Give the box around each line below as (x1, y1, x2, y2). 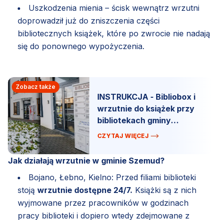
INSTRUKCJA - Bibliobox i (97, 92, 196, 102)
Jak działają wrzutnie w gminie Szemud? (8, 155, 165, 165)
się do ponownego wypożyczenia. (18, 41, 144, 51)
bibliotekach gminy (97, 115, 171, 126)
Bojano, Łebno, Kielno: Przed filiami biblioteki (28, 172, 196, 182)
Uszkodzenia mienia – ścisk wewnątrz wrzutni (28, 2, 199, 13)
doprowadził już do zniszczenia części (18, 15, 160, 26)
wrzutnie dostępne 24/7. (37, 185, 133, 195)
